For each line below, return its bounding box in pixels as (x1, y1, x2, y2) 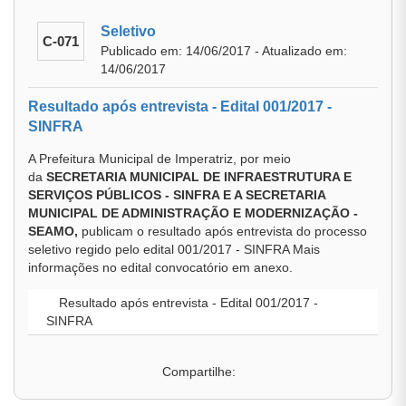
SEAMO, (28, 224, 82, 238)
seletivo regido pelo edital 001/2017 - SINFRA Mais (28, 242, 320, 256)
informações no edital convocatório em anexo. (28, 260, 293, 275)
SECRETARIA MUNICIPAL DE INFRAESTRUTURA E (46, 169, 352, 184)
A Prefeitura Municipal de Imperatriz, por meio (28, 151, 291, 166)
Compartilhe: (161, 364, 236, 379)
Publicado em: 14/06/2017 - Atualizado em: (101, 43, 347, 58)
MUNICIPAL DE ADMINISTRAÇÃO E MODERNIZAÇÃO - (28, 206, 358, 220)
